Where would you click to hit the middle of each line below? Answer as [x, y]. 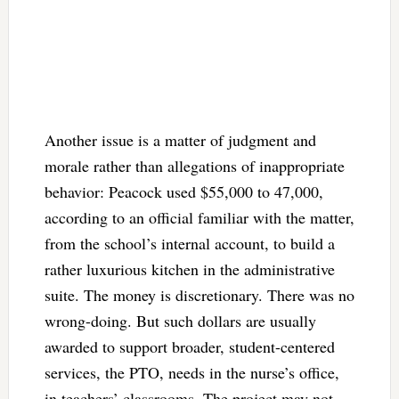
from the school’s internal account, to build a [189, 243]
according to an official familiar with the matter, [199, 217]
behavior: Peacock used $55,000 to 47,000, [183, 191]
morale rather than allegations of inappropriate [194, 165]
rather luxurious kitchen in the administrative [189, 269]
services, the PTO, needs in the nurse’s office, [191, 372]
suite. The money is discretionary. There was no [199, 294]
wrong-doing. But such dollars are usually [180, 320]
